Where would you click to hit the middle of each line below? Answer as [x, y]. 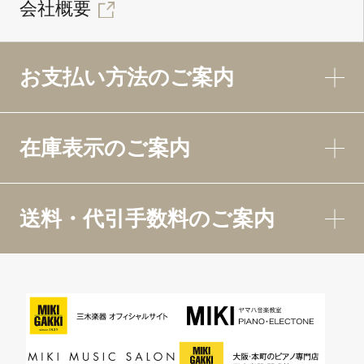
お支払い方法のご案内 [127, 77]
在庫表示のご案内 [105, 148]
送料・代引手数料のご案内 [147, 219]
